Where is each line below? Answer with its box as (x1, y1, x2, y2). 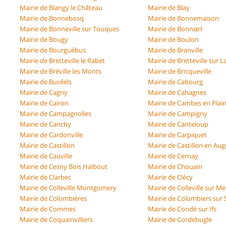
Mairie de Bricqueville (148, 66, 212, 76)
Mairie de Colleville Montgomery (20, 183, 117, 192)
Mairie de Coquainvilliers (20, 214, 93, 224)
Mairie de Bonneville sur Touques (20, 24, 119, 33)
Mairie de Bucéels (20, 77, 72, 86)
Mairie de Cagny (20, 87, 68, 97)
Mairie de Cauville (20, 151, 72, 160)
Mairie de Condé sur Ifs (148, 204, 217, 213)
